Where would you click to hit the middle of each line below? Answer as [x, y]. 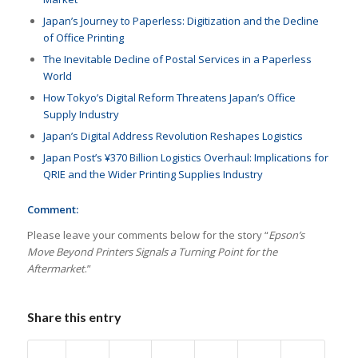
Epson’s [286, 235]
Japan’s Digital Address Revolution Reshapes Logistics [173, 135]
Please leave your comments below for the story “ [147, 235]
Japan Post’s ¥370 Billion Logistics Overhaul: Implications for [185, 157]
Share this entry [74, 316]
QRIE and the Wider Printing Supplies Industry [153, 174]
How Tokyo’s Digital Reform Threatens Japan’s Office [169, 97]
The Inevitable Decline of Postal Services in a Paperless [177, 59]
